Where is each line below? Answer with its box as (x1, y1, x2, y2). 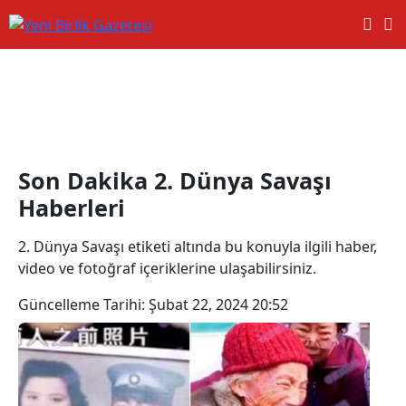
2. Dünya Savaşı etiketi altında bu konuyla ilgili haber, (18, 236, 377, 256)
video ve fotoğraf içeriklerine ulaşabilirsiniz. (18, 257, 316, 278)
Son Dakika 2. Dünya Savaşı (18, 164, 332, 196)
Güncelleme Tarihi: (18, 294, 149, 314)
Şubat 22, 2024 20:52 (149, 294, 288, 314)
